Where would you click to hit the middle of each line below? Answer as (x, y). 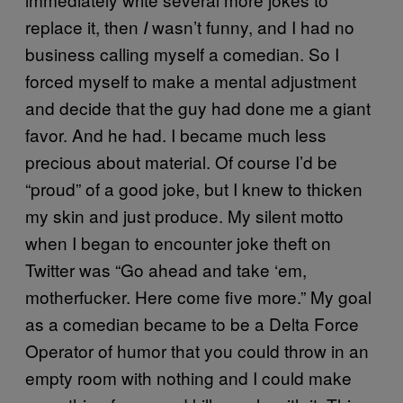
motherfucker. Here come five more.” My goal (198, 296)
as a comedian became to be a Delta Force (192, 323)
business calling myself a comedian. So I (182, 53)
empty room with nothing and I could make (188, 377)
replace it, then (84, 26)
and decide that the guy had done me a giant (198, 107)
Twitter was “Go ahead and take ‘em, (166, 269)
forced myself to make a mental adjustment (191, 80)
